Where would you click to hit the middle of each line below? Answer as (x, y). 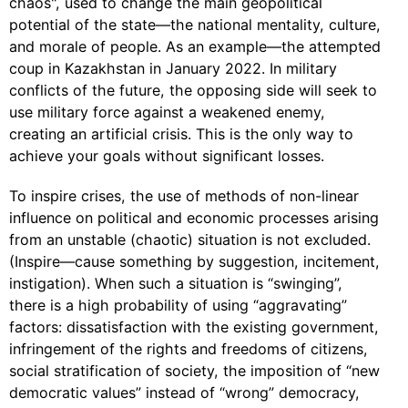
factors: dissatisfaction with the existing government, (194, 327)
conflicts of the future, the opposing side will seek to (193, 90)
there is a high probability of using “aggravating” (178, 305)
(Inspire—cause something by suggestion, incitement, (194, 261)
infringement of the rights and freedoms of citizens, (189, 349)
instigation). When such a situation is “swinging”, (176, 283)
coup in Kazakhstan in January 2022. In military (173, 68)
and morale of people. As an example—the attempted (195, 46)
